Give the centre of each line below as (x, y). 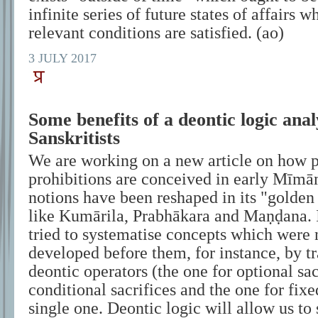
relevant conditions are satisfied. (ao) (156, 33)
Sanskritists (74, 138)
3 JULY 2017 (62, 58)
